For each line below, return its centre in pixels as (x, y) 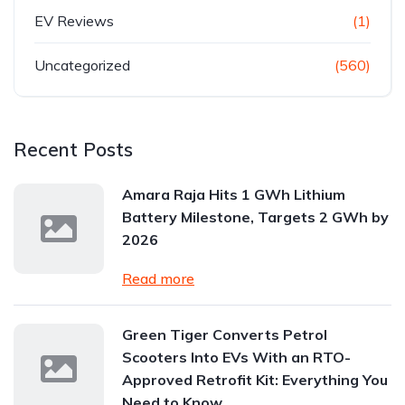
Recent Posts (73, 149)
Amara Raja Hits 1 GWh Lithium (234, 194)
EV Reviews (74, 21)
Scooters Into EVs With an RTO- (236, 357)
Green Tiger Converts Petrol (225, 334)
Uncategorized (82, 65)
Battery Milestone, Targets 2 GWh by (255, 217)
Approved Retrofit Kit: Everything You (255, 380)
